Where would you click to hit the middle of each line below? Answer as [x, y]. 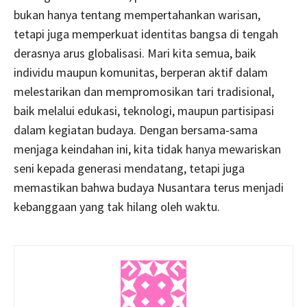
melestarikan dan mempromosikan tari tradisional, [144, 91]
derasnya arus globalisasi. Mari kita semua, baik [135, 53]
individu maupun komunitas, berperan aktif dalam [141, 72]
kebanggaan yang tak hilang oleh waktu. [117, 206]
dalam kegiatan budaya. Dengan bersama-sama [136, 130]
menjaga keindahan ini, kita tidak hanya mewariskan [147, 149]
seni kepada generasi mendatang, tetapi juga [129, 168]
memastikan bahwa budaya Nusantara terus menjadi [149, 187]
